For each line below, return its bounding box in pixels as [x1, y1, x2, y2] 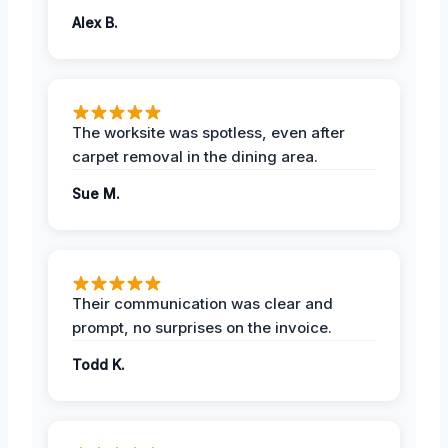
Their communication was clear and [72, 293, 333, 313]
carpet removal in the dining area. [72, 146, 318, 166]
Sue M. [72, 184, 120, 202]
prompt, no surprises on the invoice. [72, 317, 332, 337]
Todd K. [72, 355, 125, 373]
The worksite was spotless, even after [72, 122, 345, 142]
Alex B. [72, 13, 118, 31]
